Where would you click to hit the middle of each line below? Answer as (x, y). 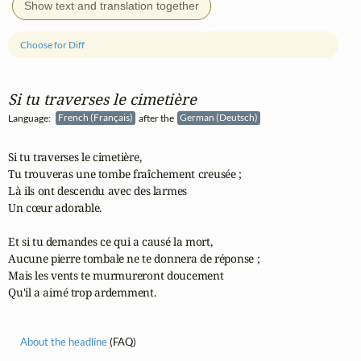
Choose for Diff (53, 44)
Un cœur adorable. (55, 208)
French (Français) (97, 118)
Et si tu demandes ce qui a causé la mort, (110, 242)
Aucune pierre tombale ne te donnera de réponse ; (134, 259)
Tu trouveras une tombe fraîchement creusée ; (125, 174)
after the (157, 118)
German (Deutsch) (220, 118)
